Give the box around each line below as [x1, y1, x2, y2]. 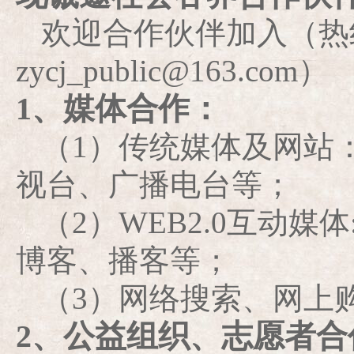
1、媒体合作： [16, 91, 221, 126]
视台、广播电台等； [16, 168, 293, 201]
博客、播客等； [16, 243, 232, 277]
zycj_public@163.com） [16, 54, 329, 88]
